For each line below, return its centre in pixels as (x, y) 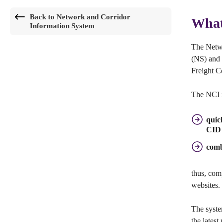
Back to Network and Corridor (80, 17)
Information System (62, 26)
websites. (206, 185)
